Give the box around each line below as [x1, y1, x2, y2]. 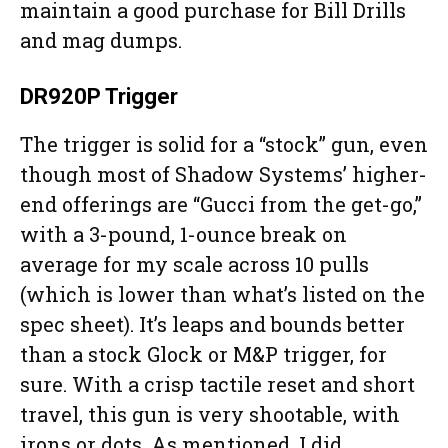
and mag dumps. [20, 27, 187, 54]
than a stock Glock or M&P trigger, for [20, 341, 387, 368]
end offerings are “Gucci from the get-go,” [20, 191, 422, 218]
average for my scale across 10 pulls [20, 251, 369, 278]
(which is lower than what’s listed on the [20, 281, 425, 308]
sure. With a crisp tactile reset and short [20, 371, 415, 398]
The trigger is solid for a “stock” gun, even [20, 131, 428, 158]
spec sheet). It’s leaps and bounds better [20, 311, 405, 338]
